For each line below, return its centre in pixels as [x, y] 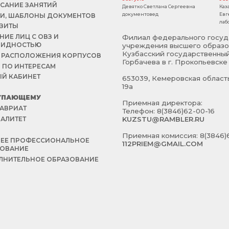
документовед [140, 14]
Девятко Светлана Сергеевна [159, 6]
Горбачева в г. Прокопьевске [175, 62]
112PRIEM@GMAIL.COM [163, 144]
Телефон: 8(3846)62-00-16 [168, 111]
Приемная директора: [162, 103]
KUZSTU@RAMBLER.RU [163, 119]
